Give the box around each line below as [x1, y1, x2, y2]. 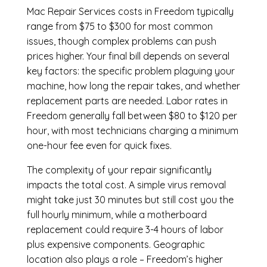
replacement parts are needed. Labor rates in [26, 95, 228, 107]
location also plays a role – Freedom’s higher [26, 253, 223, 266]
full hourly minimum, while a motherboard [26, 209, 207, 221]
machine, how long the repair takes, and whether [26, 80, 240, 92]
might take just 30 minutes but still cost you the [26, 194, 234, 206]
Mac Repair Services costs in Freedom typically [26, 5, 234, 18]
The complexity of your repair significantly [26, 164, 212, 176]
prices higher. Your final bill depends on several [26, 50, 229, 63]
